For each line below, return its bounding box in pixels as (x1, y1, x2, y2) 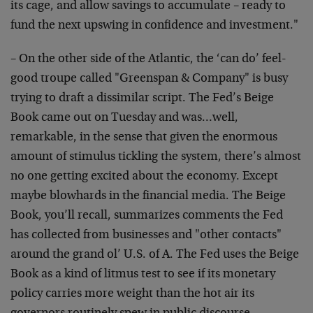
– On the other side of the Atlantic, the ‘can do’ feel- (10, 53, 286, 66)
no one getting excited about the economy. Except (10, 170, 278, 183)
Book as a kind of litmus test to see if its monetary (10, 268, 275, 281)
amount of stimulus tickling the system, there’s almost (10, 151, 301, 163)
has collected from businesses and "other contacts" (10, 229, 282, 242)
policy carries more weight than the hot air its (10, 288, 254, 300)
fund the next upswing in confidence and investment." (10, 20, 298, 32)
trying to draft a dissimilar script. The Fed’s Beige (10, 92, 274, 105)
